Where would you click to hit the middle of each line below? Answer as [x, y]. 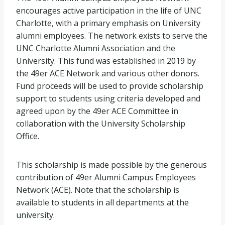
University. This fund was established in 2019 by [106, 61]
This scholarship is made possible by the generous [111, 164]
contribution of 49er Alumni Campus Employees [106, 177]
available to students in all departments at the [102, 202]
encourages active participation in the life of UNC [109, 10]
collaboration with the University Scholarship [101, 123]
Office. [28, 136]
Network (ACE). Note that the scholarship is [98, 190]
